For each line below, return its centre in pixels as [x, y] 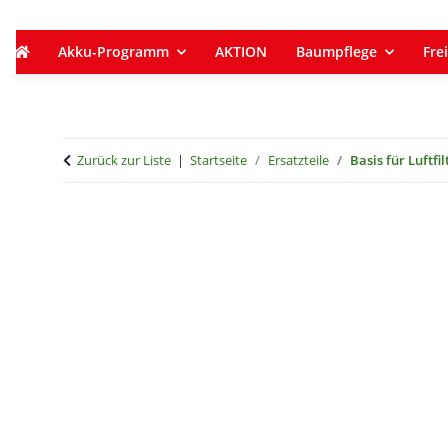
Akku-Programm [114, 51]
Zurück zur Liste [124, 160]
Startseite [218, 160]
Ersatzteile [298, 160]
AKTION [241, 51]
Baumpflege [337, 51]
